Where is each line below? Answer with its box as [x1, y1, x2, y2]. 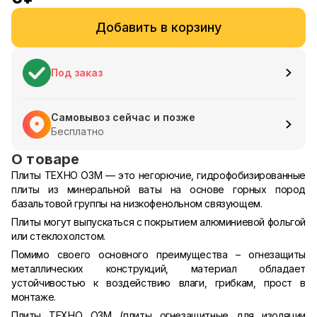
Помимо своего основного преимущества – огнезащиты [11, 248, 306, 260]
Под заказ [51, 67, 103, 79]
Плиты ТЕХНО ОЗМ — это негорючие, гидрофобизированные [11, 169, 306, 181]
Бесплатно [51, 125, 104, 137]
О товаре [11, 151, 80, 168]
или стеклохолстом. [11, 230, 105, 242]
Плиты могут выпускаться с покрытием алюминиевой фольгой [11, 216, 306, 228]
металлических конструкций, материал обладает [11, 263, 306, 275]
